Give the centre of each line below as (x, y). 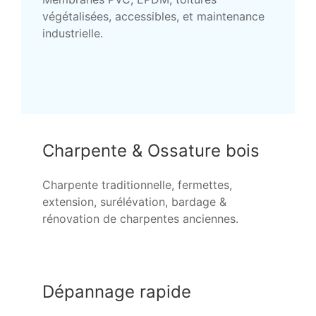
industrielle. (73, 33)
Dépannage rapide (117, 292)
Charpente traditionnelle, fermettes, (137, 184)
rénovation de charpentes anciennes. (140, 218)
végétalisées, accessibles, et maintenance (153, 16)
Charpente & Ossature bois (151, 150)
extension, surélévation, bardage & (134, 201)
